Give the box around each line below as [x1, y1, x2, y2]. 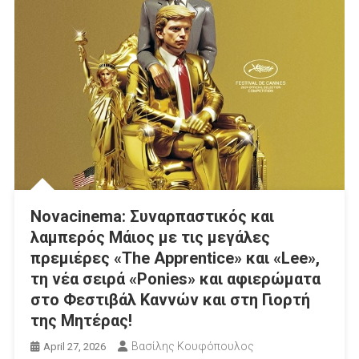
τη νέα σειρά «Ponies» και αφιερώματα [30, 269, 321, 289]
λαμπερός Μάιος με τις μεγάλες [30, 228, 270, 248]
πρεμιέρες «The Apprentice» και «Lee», [30, 248, 320, 268]
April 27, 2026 [42, 341, 106, 353]
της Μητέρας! [30, 311, 132, 331]
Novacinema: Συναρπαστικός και [30, 207, 274, 227]
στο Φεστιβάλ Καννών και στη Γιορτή [30, 290, 310, 310]
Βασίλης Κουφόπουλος [131, 340, 254, 353]
